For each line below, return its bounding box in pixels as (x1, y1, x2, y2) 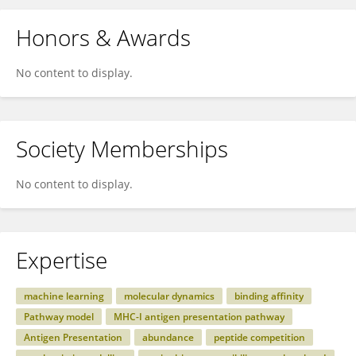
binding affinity (234, 289, 304, 303)
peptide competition (214, 331, 305, 344)
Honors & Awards (16, 22, 191, 52)
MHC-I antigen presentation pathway (114, 310, 284, 323)
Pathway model (24, 310, 94, 323)
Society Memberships (16, 133, 228, 164)
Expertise (16, 245, 107, 275)
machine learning (24, 289, 104, 303)
